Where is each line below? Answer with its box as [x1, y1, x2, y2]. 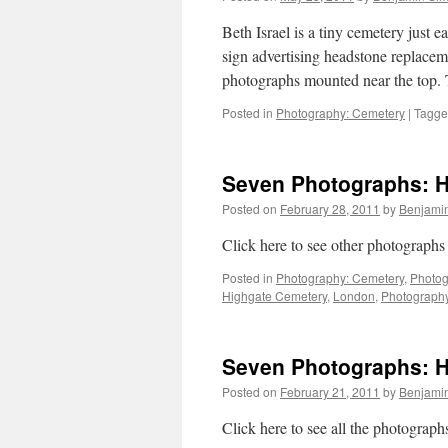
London [333, 287, 375, 304]
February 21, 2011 [280, 383, 380, 400]
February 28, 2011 [280, 200, 380, 217]
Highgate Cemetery [222, 287, 327, 304]
